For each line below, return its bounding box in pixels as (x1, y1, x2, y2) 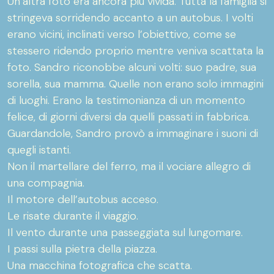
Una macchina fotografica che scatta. (7, 258, 192, 273)
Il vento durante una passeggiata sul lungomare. (7, 225, 243, 240)
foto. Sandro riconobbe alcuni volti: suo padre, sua (7, 60, 256, 75)
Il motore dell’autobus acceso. (7, 192, 158, 207)
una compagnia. (7, 176, 84, 190)
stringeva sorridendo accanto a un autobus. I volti (7, 10, 253, 25)
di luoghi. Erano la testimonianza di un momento (7, 93, 245, 108)
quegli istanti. (7, 143, 71, 157)
